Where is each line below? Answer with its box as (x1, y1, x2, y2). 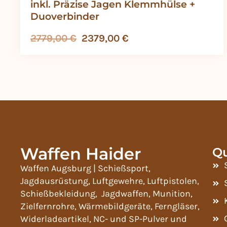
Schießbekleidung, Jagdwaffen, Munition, (20, 188, 193, 200)
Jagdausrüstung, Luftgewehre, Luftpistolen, (20, 175, 199, 187)
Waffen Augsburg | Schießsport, (20, 163, 150, 174)
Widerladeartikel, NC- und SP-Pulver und (20, 213, 187, 225)
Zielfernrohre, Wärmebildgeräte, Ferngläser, (20, 201, 200, 212)
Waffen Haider (20, 144, 141, 164)
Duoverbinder (30, 10, 99, 23)
